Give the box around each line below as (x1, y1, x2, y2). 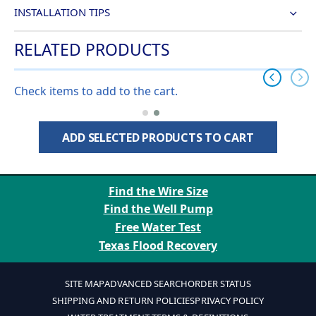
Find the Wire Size (108, 183, 208, 199)
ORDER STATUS (188, 276, 252, 290)
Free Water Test (115, 219, 201, 236)
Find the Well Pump (103, 201, 213, 217)
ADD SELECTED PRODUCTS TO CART (62, 130, 254, 145)
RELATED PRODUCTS (14, 39, 170, 61)
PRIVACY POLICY (195, 293, 265, 307)
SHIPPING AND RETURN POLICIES (51, 293, 195, 307)
